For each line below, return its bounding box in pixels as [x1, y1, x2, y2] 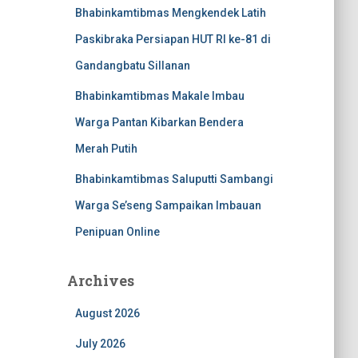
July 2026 [74, 337, 125, 350]
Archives [66, 271, 134, 290]
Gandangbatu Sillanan [74, 59, 190, 72]
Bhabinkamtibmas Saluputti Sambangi [74, 173, 273, 185]
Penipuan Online [74, 225, 160, 238]
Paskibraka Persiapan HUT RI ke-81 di [74, 33, 271, 46]
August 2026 [74, 307, 140, 320]
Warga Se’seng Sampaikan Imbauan [74, 199, 261, 212]
